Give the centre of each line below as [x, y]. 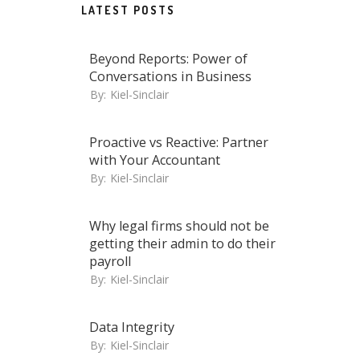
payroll [110, 261]
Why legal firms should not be [179, 226]
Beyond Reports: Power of [168, 59]
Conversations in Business [170, 76]
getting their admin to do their [182, 243]
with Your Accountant [155, 160]
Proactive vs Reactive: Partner [179, 142]
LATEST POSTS [128, 10]
